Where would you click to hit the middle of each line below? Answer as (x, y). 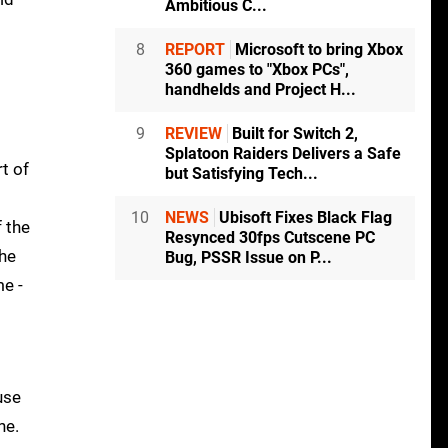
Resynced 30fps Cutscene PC (270, 238)
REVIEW (193, 134)
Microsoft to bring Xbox (317, 50)
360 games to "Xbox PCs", (257, 70)
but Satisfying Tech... (241, 174)
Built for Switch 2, (293, 134)
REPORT (195, 50)
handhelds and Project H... (260, 90)
